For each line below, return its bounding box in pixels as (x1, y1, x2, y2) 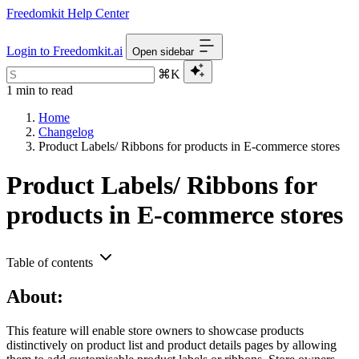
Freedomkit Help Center (6, 6, 129, 20)
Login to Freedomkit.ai (6, 44, 123, 58)
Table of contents (6, 255, 93, 269)
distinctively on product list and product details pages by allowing (6, 337, 337, 352)
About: (6, 285, 63, 307)
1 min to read (6, 83, 73, 97)
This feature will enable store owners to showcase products (6, 323, 304, 337)
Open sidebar (132, 46, 194, 58)
